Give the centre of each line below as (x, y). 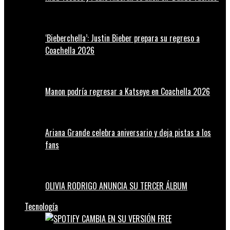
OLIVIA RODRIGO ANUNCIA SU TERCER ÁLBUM (116, 186)
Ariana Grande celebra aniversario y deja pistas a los (128, 133)
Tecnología (41, 207)
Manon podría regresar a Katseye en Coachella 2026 (128, 92)
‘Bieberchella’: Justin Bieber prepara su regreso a (122, 38)
